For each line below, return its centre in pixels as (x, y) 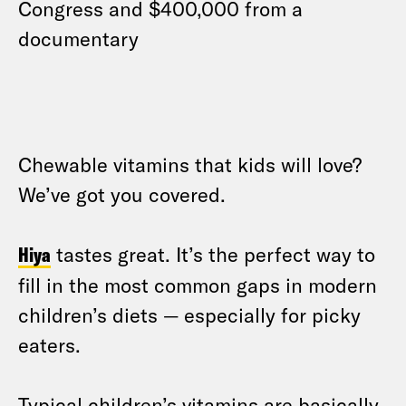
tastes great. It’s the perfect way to (213, 254)
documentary (78, 38)
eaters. (49, 344)
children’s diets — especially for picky (189, 314)
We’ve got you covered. (122, 194)
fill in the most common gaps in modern (198, 285)
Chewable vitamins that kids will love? (190, 164)
